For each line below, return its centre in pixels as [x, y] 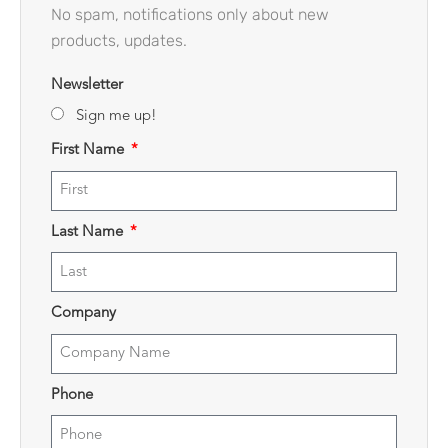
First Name [89, 151]
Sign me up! [116, 117]
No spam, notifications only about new [190, 14]
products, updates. [119, 40]
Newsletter [87, 85]
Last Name [89, 232]
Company [83, 314]
